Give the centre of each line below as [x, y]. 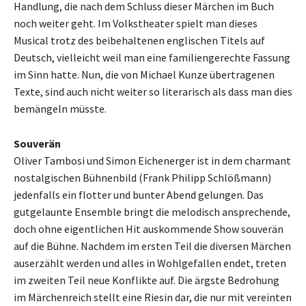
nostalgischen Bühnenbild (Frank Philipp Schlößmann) [142, 178]
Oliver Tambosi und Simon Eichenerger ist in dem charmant [152, 161]
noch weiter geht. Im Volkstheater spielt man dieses [136, 24]
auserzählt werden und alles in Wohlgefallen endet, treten [150, 263]
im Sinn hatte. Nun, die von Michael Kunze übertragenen [144, 75]
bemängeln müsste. [60, 109]
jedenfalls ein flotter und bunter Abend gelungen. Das [139, 195]
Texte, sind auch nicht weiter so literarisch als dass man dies [153, 92]
